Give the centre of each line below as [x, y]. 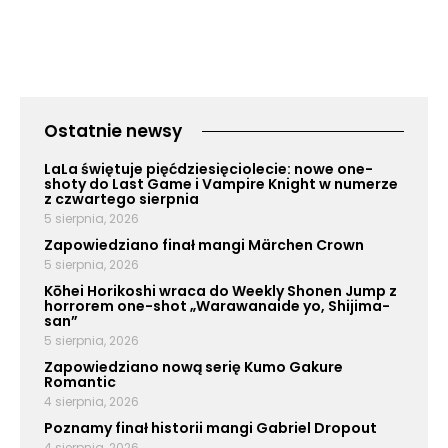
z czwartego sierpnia [121, 199]
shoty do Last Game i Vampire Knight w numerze [221, 184]
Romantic [80, 382]
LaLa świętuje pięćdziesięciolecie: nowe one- [208, 169]
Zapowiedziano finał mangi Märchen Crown [204, 245]
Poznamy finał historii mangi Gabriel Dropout [210, 428]
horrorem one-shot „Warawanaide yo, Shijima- [217, 306]
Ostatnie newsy [113, 131]
